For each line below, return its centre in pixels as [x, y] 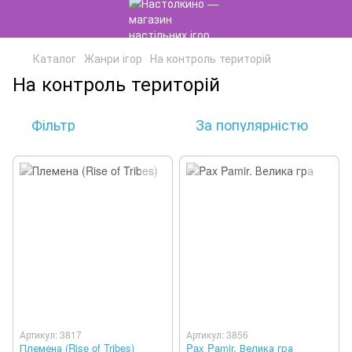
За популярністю [252, 124]
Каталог [55, 58]
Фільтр [53, 124]
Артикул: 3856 [217, 334]
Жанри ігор [113, 58]
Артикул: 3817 [51, 334]
